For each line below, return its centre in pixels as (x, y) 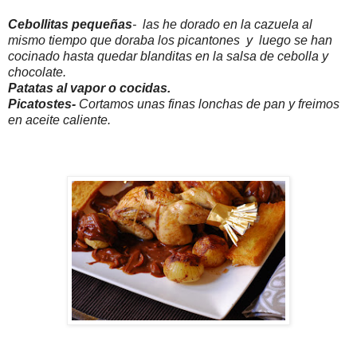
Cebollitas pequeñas (70, 25)
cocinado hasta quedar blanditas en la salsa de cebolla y (168, 57)
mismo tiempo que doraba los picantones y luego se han (170, 41)
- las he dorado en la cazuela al (222, 25)
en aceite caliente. (59, 120)
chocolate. (37, 73)
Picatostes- (42, 104)
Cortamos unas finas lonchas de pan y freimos (208, 104)
